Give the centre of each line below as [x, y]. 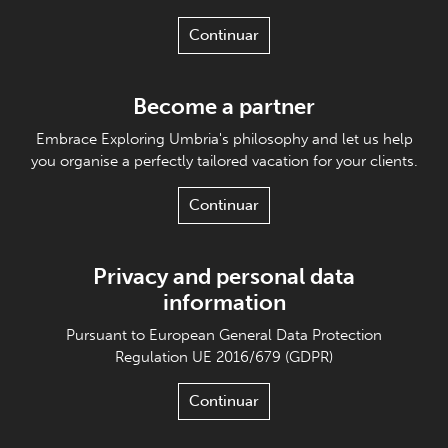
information [224, 302]
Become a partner [224, 106]
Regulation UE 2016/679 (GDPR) [224, 357]
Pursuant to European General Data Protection [224, 335]
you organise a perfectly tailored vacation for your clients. [224, 161]
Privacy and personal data [224, 276]
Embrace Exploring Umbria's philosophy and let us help [224, 139]
